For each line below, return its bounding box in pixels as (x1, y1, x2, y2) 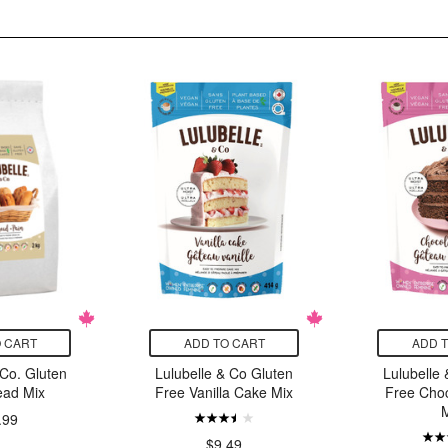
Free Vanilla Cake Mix (155, 382, 293, 403)
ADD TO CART (183, 334, 265, 352)
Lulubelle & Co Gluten (155, 363, 293, 384)
